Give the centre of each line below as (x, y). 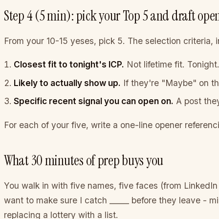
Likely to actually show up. (67, 83)
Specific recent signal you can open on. (94, 101)
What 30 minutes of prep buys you (84, 160)
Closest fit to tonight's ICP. (69, 65)
